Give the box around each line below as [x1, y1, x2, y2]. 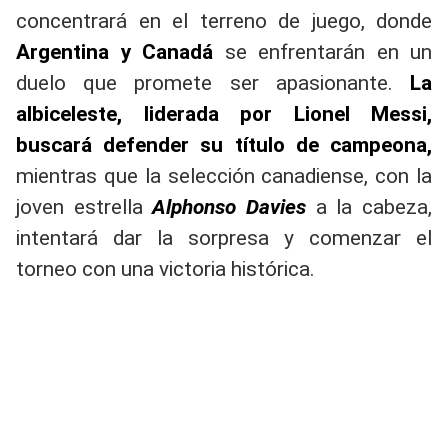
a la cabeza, [306, 195, 433, 220]
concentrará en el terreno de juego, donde [16, 9, 432, 34]
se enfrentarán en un [213, 40, 432, 65]
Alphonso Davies [152, 195, 307, 220]
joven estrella [16, 195, 153, 220]
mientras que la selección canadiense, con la [16, 164, 432, 189]
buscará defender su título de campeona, [16, 133, 432, 158]
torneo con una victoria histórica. [16, 257, 315, 282]
